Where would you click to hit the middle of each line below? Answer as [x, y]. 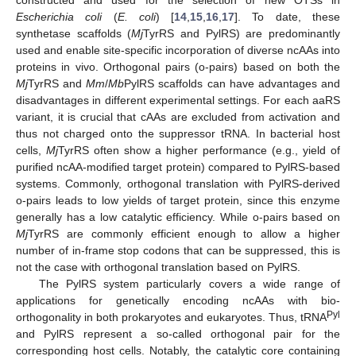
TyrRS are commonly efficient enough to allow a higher [184, 233]
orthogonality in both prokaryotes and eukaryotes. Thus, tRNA [171, 317]
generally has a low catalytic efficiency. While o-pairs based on [178, 217]
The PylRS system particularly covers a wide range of [189, 283]
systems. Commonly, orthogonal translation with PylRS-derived [178, 183]
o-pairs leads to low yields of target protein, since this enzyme [178, 200]
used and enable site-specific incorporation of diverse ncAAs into [178, 50]
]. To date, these [288, 16]
